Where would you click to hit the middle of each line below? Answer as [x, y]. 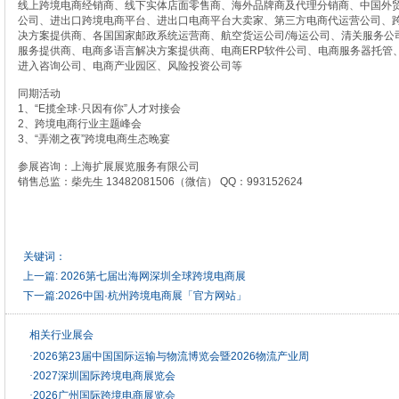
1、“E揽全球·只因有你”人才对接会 [99, 109]
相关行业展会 [61, 335]
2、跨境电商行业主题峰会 [79, 124]
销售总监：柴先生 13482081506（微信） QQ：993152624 [160, 182]
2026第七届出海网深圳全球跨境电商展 [153, 276]
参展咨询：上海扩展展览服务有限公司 [108, 167]
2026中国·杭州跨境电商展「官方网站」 [152, 296]
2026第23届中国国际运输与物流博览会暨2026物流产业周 [171, 356]
